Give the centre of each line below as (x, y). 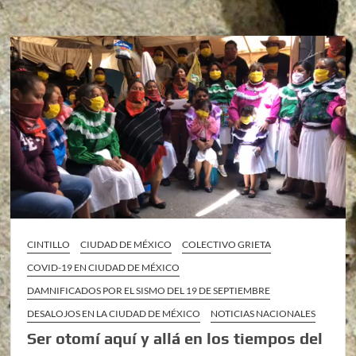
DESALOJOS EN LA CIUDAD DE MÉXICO (114, 314)
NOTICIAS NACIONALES (263, 314)
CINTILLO (49, 245)
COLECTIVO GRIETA (227, 245)
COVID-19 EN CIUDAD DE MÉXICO (104, 268)
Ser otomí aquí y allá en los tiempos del (175, 339)
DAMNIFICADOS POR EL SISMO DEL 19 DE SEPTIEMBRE (149, 291)
